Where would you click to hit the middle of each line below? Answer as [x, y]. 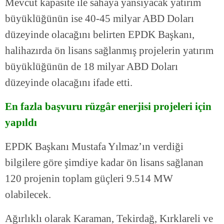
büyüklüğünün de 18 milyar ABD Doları [91, 67]
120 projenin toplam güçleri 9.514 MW [89, 179]
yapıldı [21, 123]
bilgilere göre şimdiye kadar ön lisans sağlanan [104, 163]
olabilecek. [28, 195]
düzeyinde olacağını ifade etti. [69, 83]
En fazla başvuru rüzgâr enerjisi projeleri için [108, 107]
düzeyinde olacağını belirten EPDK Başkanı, [100, 35]
